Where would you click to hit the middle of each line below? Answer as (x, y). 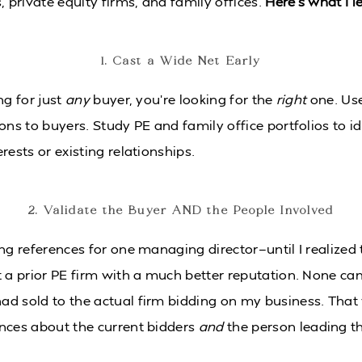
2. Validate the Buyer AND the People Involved (181, 211)
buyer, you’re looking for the (183, 99)
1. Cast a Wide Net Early (181, 62)
